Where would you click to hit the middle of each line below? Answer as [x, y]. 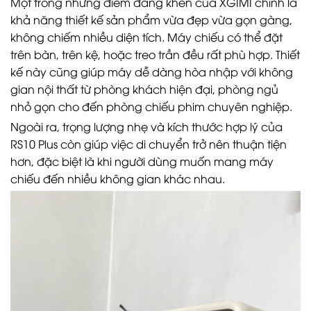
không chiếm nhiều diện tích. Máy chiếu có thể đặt [146, 36]
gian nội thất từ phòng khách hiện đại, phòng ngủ [144, 89]
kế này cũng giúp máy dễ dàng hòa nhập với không [152, 71]
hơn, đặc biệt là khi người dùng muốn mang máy [142, 161]
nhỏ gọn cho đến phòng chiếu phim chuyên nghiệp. [151, 106]
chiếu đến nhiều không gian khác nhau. [118, 179]
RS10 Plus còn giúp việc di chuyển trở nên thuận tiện [149, 144]
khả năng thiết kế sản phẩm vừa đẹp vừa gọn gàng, [151, 19]
